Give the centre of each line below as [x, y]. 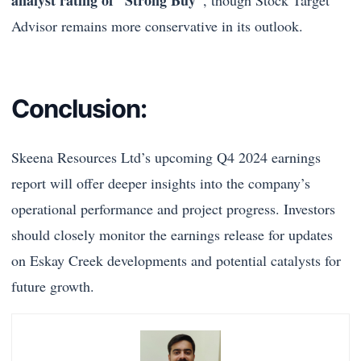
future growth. [53, 286]
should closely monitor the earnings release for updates [172, 234]
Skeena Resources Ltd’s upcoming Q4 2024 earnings [166, 157]
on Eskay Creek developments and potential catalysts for [176, 260]
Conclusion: [79, 109]
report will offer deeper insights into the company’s [161, 183]
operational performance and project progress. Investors [173, 208]
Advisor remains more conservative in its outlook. [157, 25]
